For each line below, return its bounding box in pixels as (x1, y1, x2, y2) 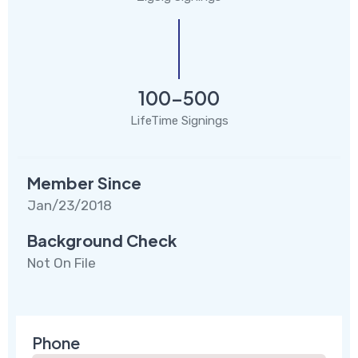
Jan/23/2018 (27, 197, 112, 213)
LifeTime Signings (129, 113, 229, 128)
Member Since (27, 172, 141, 193)
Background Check (27, 229, 177, 250)
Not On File (27, 254, 96, 271)
